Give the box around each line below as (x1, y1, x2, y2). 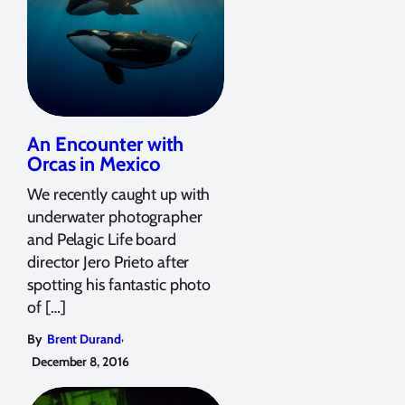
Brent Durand (46, 330, 121, 347)
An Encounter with (27, 131, 184, 156)
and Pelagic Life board (27, 229, 176, 250)
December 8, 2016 (32, 353, 129, 370)
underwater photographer (27, 206, 202, 227)
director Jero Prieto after (27, 251, 190, 272)
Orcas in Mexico (27, 151, 161, 176)
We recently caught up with (27, 184, 211, 204)
